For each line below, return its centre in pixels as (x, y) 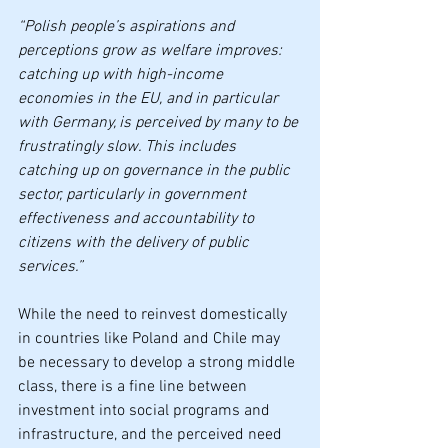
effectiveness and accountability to (138, 219)
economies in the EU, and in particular (150, 99)
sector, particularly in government (134, 195)
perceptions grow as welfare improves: (152, 51)
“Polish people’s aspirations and (128, 27)
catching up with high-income (122, 75)
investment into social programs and (146, 411)
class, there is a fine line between (134, 387)
